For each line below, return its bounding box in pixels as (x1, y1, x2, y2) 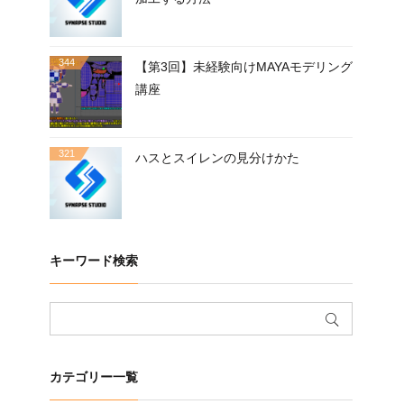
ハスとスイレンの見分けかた (135, 150, 299, 165)
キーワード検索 (50, 252, 138, 268)
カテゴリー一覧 (50, 369, 138, 384)
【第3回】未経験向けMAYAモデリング (135, 59, 353, 74)
